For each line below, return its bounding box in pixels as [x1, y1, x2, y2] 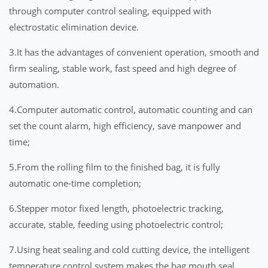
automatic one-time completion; [9, 177, 141, 190]
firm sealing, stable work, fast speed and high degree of [9, 62, 236, 75]
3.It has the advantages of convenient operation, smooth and [9, 46, 259, 59]
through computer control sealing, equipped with [9, 5, 211, 17]
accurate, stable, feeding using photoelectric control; [9, 218, 223, 231]
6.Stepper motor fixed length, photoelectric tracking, [9, 202, 224, 215]
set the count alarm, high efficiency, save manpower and [9, 120, 241, 132]
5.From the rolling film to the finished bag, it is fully [9, 161, 220, 173]
